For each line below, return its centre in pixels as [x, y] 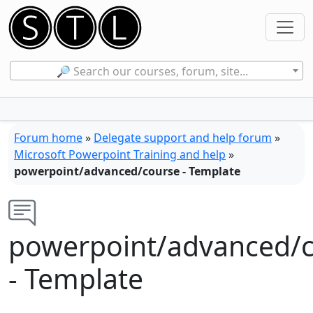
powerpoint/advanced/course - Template [127, 171]
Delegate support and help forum [183, 137]
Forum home [48, 137]
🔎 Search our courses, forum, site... [152, 71]
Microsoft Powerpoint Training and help [120, 154]
